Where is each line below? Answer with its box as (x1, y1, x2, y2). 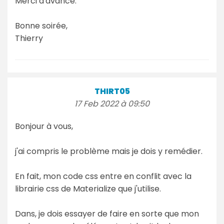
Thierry (15, 32, 43, 44)
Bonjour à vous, (15, 120, 73, 132)
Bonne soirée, (15, 19, 67, 31)
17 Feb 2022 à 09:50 (74, 97, 149, 109)
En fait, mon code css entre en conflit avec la (15, 170, 191, 182)
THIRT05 (94, 85, 130, 97)
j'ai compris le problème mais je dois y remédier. (15, 145, 202, 157)
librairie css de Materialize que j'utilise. (15, 182, 161, 194)
